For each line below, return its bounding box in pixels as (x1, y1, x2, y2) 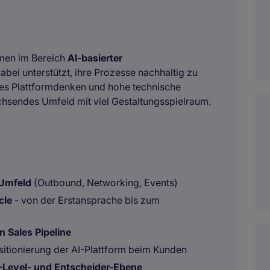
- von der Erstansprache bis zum (12, 194, 160, 206)
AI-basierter (67, 52, 122, 64)
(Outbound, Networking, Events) (31, 177, 178, 189)
